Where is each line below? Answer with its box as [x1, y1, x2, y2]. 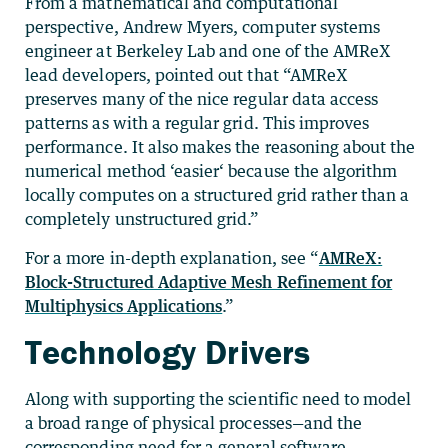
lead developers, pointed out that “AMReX [25, 64, 348, 85]
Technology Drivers [25, 330, 311, 373]
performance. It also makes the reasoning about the [25, 136, 416, 157]
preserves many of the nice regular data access [25, 88, 379, 109]
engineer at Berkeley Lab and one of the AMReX [25, 40, 392, 61]
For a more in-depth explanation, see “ [25, 247, 319, 268]
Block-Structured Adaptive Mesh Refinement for [25, 271, 393, 292]
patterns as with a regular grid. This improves [25, 112, 370, 133]
